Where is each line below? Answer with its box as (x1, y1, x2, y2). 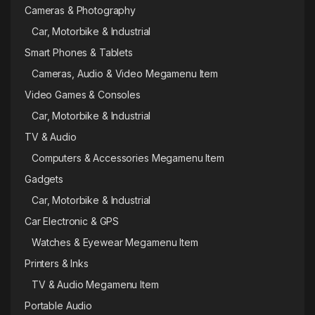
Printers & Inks (25, 257, 89, 270)
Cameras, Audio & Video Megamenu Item (32, 67, 218, 80)
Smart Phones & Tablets (25, 46, 133, 59)
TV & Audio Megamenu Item (32, 278, 159, 291)
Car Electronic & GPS (25, 215, 120, 228)
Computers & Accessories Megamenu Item (32, 152, 224, 165)
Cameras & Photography (25, 4, 136, 17)
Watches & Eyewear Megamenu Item (32, 236, 198, 249)
